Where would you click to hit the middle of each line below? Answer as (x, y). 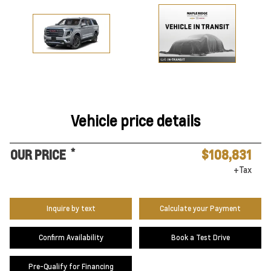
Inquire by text (71, 208)
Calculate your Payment (200, 208)
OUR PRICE (38, 155)
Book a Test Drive (200, 237)
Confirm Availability (71, 237)
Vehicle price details (135, 121)
